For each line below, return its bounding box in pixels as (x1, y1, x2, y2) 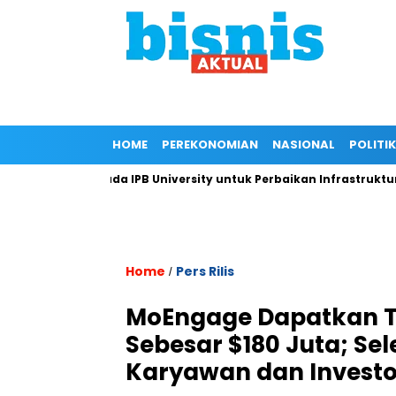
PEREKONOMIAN (162, 136, 258, 153)
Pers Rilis (176, 263, 234, 280)
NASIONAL (272, 136, 335, 153)
